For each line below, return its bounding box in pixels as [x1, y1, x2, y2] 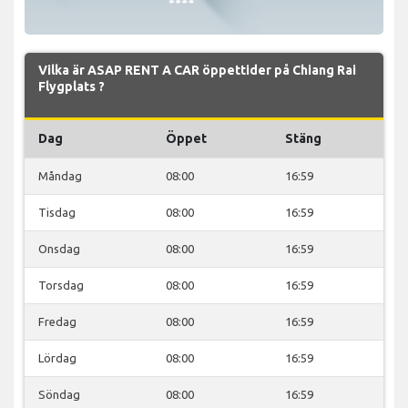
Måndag [38, 168, 82, 182]
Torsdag [38, 278, 84, 291]
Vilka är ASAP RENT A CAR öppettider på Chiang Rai [38, 62, 356, 77]
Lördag [38, 351, 76, 364]
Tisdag [38, 205, 76, 219]
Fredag [38, 314, 76, 328]
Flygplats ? [38, 78, 105, 94]
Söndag [38, 387, 80, 401]
